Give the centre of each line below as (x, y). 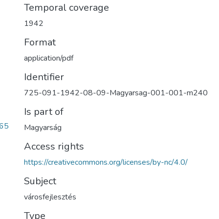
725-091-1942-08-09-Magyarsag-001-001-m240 (116, 93)
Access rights (54, 146)
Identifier (44, 77)
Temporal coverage (66, 8)
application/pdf (49, 58)
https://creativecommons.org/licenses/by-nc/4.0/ (106, 162)
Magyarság (43, 128)
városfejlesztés (50, 197)
